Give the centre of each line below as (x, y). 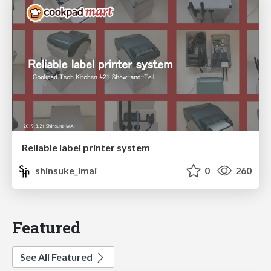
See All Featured (57, 257)
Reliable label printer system (86, 148)
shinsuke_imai (65, 171)
